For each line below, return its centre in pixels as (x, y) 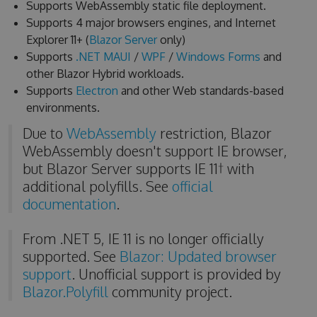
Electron (97, 91)
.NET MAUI (103, 57)
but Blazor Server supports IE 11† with (138, 168)
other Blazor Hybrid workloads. (105, 74)
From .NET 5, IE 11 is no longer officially (143, 238)
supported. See (71, 256)
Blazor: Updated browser (198, 256)
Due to (44, 133)
